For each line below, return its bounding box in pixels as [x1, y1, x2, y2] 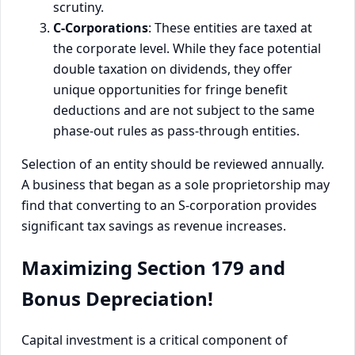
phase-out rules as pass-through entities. [53, 121, 300, 139]
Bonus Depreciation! [21, 284, 213, 311]
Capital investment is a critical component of [21, 330, 288, 349]
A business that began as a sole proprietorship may [21, 175, 330, 193]
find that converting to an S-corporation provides [21, 196, 317, 214]
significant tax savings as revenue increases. [21, 216, 286, 235]
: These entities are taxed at [148, 18, 312, 36]
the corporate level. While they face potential [53, 39, 321, 57]
